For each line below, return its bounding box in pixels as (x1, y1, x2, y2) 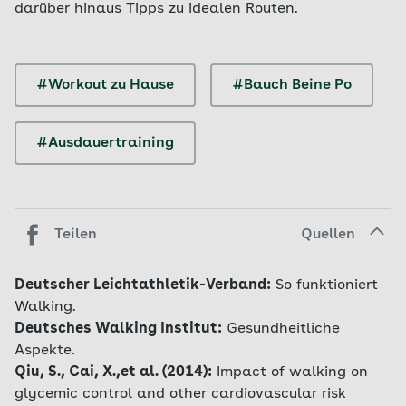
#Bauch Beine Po (232, 78, 352, 92)
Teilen (54, 227, 97, 242)
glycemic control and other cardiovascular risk (14, 387, 346, 401)
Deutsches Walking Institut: (14, 322, 222, 336)
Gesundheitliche (227, 322, 340, 336)
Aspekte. (14, 343, 75, 358)
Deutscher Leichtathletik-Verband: (14, 278, 271, 293)
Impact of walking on (217, 365, 368, 380)
